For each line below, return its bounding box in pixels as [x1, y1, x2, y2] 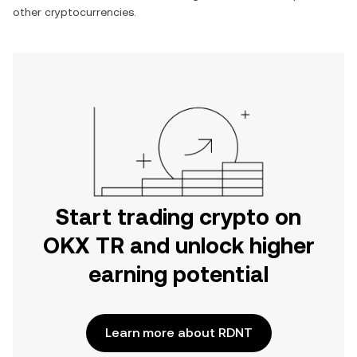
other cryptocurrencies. [13, 6, 136, 18]
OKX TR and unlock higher [42, 233, 315, 258]
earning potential [88, 261, 269, 287]
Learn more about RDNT [104, 325, 253, 340]
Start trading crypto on [56, 204, 301, 229]
